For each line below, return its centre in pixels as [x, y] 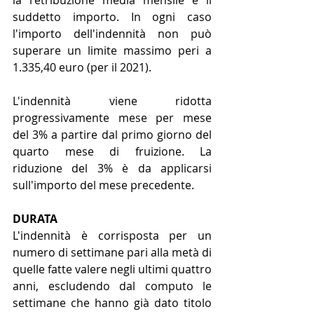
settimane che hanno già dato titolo [112, 303]
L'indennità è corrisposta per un [112, 236]
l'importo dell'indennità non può [112, 34]
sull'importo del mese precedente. [103, 185]
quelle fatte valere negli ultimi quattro [112, 269]
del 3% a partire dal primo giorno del [112, 135]
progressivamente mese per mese [112, 118]
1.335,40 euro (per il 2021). [82, 68]
